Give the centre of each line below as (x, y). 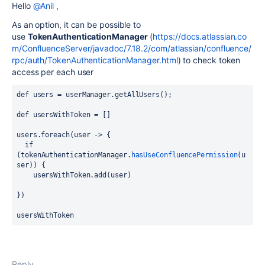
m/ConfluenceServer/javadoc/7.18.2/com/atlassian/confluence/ (132, 48)
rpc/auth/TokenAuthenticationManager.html (95, 60)
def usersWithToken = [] (64, 115)
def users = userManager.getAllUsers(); (94, 95)
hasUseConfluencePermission (184, 155)
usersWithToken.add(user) (82, 175)
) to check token (209, 60)
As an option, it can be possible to (77, 25)
